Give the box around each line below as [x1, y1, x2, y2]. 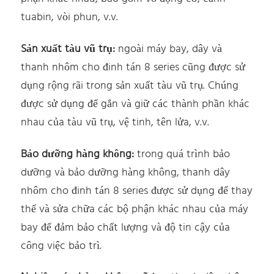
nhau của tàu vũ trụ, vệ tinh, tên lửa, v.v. [21, 113, 210, 131]
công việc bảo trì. [21, 237, 102, 255]
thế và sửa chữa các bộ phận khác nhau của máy [21, 200, 249, 218]
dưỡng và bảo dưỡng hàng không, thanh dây [21, 163, 231, 182]
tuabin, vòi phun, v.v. [21, 9, 119, 27]
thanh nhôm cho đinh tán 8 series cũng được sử [21, 58, 246, 76]
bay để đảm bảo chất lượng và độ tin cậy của [21, 218, 231, 237]
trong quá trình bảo [137, 145, 231, 163]
